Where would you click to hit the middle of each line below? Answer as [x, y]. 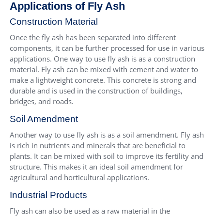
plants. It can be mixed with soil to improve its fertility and [107, 156]
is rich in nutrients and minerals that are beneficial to [98, 145]
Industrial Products [48, 195]
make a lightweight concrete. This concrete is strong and [103, 80]
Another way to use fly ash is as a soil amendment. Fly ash [107, 134]
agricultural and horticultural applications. [79, 177]
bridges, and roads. [42, 101]
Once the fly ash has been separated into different [93, 37]
